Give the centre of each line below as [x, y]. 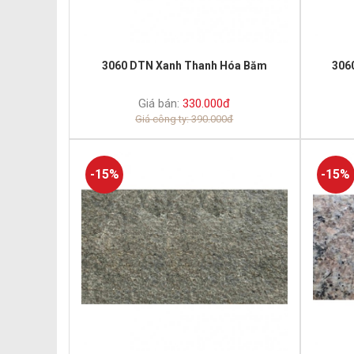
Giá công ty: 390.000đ [185, 119]
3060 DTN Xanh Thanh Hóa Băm [184, 66]
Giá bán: [159, 104]
